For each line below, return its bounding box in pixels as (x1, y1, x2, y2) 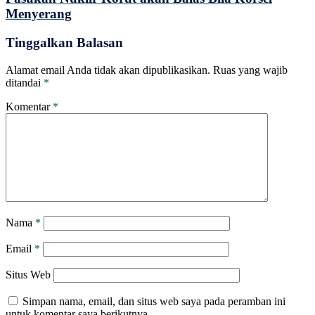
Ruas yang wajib (213, 63, 288, 76)
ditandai (6, 76, 44, 89)
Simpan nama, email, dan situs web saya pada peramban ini (22, 295, 285, 307)
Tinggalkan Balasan (6, 34, 123, 50)
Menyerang (6, 6, 72, 22)
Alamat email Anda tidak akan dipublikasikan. (6, 63, 210, 76)
